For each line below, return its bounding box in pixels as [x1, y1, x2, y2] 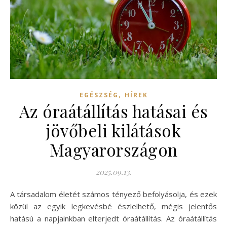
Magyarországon [49, 138, 178, 161]
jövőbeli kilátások [46, 119, 181, 142]
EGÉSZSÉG [79, 91, 119, 100]
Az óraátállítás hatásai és [19, 100, 208, 123]
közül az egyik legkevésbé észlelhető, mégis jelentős [10, 201, 217, 212]
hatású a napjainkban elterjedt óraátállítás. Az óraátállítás [10, 213, 217, 224]
